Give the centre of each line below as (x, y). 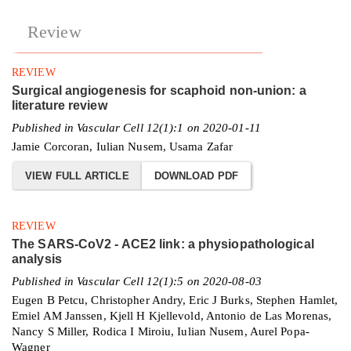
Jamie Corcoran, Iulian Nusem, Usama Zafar (123, 147)
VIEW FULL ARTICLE (77, 176)
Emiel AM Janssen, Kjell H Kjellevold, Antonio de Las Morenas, (172, 315)
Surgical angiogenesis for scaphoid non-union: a (159, 91)
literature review (60, 106)
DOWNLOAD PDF (196, 176)
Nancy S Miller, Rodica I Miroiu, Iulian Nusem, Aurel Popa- (161, 331)
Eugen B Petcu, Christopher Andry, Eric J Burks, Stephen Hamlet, (175, 299)
